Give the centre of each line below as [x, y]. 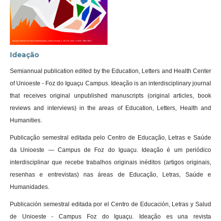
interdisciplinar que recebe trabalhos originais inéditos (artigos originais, [110, 162]
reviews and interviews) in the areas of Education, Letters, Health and [110, 108]
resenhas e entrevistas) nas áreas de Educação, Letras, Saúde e [110, 174]
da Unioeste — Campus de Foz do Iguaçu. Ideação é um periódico [110, 150]
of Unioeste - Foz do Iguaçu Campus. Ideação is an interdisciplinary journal [110, 83]
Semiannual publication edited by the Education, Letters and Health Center [110, 71]
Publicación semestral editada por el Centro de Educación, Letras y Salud [110, 204]
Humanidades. [29, 187]
